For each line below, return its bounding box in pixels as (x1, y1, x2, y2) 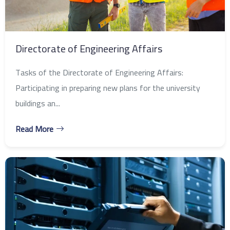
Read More (15, 121, 53, 137)
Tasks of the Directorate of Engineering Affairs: (15, 65, 183, 81)
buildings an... (15, 95, 60, 111)
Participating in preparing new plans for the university (15, 80, 200, 96)
